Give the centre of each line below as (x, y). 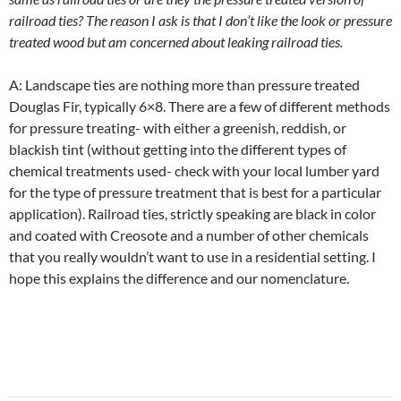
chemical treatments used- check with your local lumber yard (194, 170)
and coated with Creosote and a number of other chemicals (189, 235)
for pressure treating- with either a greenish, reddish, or (178, 127)
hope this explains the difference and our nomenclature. (179, 277)
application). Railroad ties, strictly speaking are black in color (192, 213)
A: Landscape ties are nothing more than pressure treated (184, 84)
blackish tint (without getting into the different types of (178, 149)
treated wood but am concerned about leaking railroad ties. (176, 41)
